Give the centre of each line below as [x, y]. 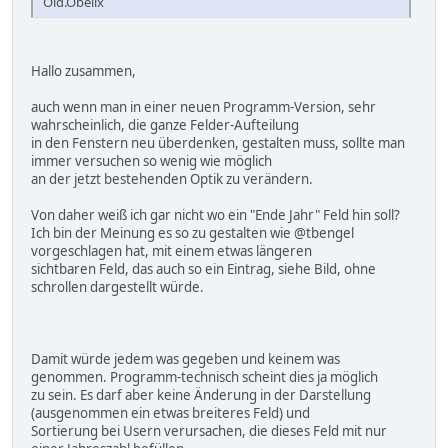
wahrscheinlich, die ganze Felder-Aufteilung [165, 125]
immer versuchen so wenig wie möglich [151, 161]
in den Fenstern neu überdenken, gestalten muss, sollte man [218, 143]
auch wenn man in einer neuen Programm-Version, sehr [203, 107]
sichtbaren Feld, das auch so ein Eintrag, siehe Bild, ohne [203, 269]
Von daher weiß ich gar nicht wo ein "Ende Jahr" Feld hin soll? [215, 215]
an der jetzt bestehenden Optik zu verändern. [172, 179]
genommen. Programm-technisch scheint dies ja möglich [204, 377]
